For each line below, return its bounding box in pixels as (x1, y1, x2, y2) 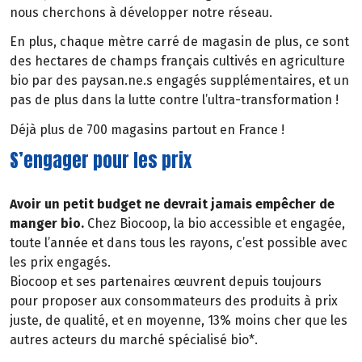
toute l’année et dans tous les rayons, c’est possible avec (10, 234, 347, 250)
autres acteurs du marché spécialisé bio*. (10, 331, 258, 347)
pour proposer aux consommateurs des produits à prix (10, 293, 338, 309)
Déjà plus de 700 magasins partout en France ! (10, 122, 284, 138)
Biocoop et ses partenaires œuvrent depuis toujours (10, 273, 322, 289)
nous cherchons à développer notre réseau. (10, 4, 272, 20)
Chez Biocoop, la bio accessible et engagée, (87, 215, 345, 231)
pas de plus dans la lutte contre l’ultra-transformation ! (10, 92, 339, 108)
